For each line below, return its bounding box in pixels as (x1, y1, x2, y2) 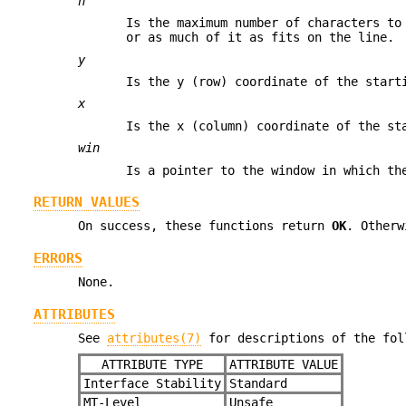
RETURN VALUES (33, 194, 140, 211)
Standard (228, 376, 287, 391)
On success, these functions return (78, 218, 333, 234)
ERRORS (33, 249, 82, 266)
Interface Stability (82, 376, 221, 391)
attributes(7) (107, 330, 202, 345)
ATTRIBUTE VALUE (229, 357, 339, 372)
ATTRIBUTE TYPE (101, 357, 204, 372)
